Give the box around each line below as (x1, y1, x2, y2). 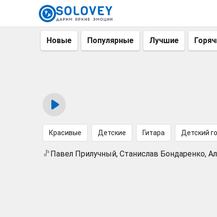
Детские (98, 129, 126, 137)
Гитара (142, 129, 165, 137)
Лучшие (149, 36, 179, 45)
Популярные (87, 36, 134, 45)
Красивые (49, 129, 81, 137)
